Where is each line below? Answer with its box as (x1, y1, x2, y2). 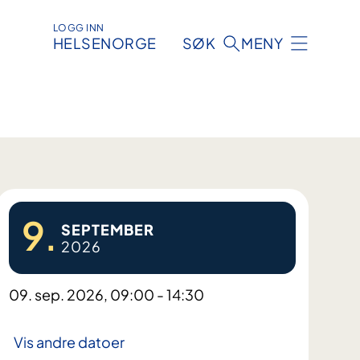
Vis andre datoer (13, 333, 125, 352)
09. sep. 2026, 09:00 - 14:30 (8, 285, 204, 305)
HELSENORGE (52, 34, 157, 53)
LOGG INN (52, 22, 104, 35)
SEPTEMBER (60, 220, 154, 239)
